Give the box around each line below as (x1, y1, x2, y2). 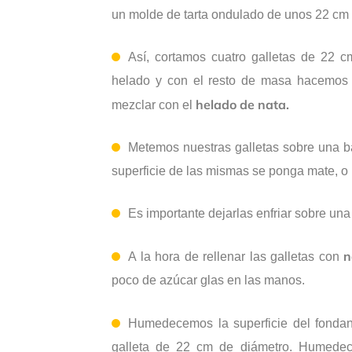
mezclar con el (112, 98, 196, 112)
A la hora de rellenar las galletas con (128, 250, 344, 264)
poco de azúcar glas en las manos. (112, 273, 305, 288)
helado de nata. (196, 97, 289, 113)
